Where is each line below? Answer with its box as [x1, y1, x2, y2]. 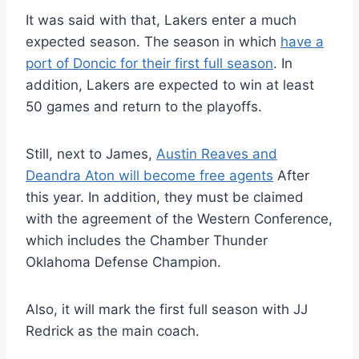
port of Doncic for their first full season [26, 55, 273, 72]
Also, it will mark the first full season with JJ [26, 301, 308, 318]
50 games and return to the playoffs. [26, 99, 262, 115]
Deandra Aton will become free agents [26, 167, 273, 184]
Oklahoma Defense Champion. [26, 254, 221, 271]
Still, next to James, [26, 146, 156, 163]
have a [280, 34, 324, 50]
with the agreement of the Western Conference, [26, 211, 333, 228]
